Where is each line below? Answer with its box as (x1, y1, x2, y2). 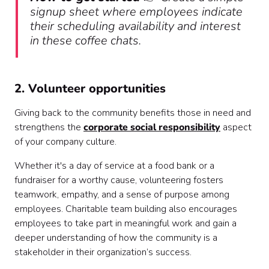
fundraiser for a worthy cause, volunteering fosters (14, 174, 223, 187)
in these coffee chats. (30, 32, 141, 49)
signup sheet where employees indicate (30, 4, 243, 20)
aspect (220, 121, 252, 134)
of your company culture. (14, 135, 116, 148)
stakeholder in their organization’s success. (14, 246, 192, 259)
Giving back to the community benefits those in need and (14, 106, 251, 119)
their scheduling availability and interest (30, 18, 241, 34)
